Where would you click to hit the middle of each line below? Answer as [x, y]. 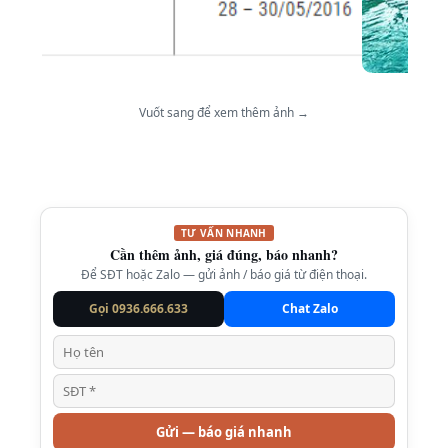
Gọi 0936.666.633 [138, 308]
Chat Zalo [309, 308]
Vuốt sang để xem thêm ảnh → [224, 112]
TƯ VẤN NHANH [224, 233]
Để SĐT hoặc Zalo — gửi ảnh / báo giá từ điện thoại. [224, 274]
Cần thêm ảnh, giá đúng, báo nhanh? [224, 254]
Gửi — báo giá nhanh [224, 431]
